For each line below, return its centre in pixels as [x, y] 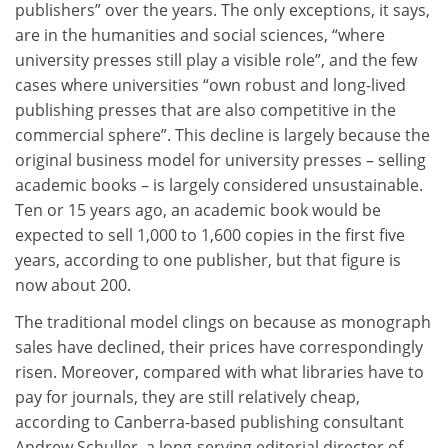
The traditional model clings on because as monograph [223, 322]
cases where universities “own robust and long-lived [210, 84]
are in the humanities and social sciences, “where [200, 34]
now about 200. [73, 284]
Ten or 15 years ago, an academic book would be [198, 209]
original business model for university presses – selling [220, 159]
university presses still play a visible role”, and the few [216, 59]
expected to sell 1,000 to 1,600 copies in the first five [210, 234]
